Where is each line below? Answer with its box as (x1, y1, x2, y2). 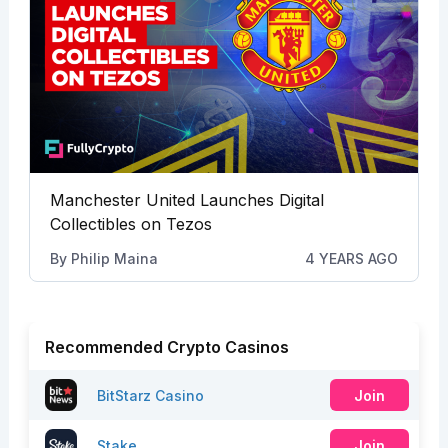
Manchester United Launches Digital (49, 190, 324, 211)
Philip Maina (70, 250, 158, 268)
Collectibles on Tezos (49, 214, 212, 235)
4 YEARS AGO (305, 250, 399, 268)
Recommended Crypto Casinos (44, 337, 289, 358)
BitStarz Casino (96, 386, 204, 404)
